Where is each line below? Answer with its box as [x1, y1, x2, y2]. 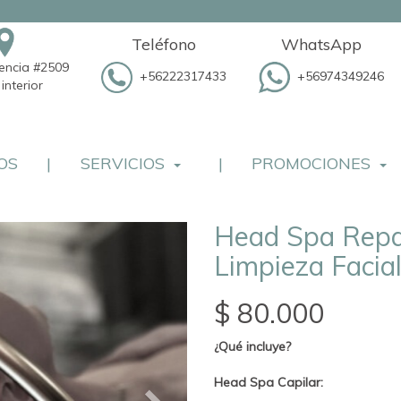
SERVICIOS [80, 153, 165, 175]
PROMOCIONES [252, 153, 371, 175]
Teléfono [132, 34, 196, 55]
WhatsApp [281, 34, 362, 55]
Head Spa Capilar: [214, 373, 323, 390]
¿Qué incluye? [214, 337, 291, 354]
